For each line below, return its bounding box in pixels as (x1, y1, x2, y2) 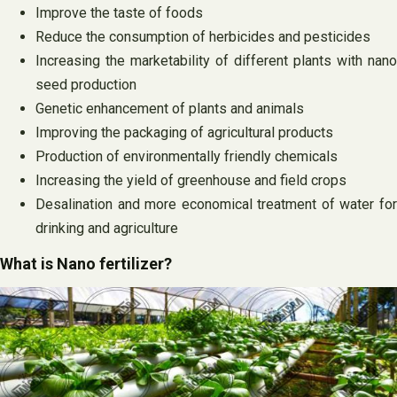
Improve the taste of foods (35, 4, 203, 21)
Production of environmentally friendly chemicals (35, 147, 338, 165)
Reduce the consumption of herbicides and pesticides (35, 27, 370, 45)
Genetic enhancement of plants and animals (35, 99, 304, 117)
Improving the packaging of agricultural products (35, 123, 333, 141)
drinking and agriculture (35, 219, 178, 237)
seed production (35, 75, 136, 93)
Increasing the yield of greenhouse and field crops (35, 171, 346, 189)
